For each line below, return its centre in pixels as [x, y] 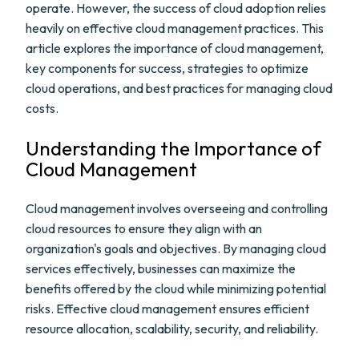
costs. [42, 108]
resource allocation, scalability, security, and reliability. [172, 329]
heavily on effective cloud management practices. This [175, 28]
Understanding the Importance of [173, 148]
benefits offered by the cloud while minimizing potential [176, 288]
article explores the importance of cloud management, [175, 48]
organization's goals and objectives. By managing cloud [176, 248]
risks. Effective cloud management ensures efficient [167, 309]
